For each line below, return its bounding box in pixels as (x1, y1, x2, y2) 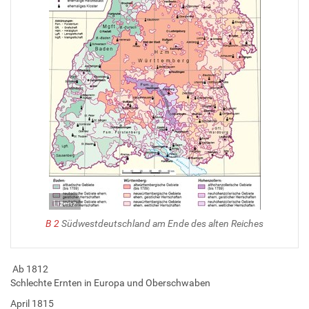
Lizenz (52, 198, 77, 208)
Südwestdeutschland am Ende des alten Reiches (59, 217, 263, 229)
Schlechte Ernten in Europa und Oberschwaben (10, 277, 210, 288)
